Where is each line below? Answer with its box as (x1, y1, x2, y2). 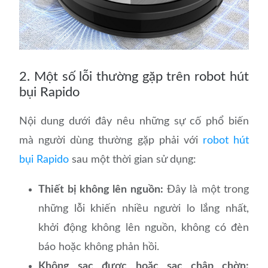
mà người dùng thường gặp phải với (19, 135, 203, 146)
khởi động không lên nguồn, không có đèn (38, 222, 249, 233)
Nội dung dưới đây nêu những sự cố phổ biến (19, 115, 249, 127)
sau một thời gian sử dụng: (69, 154, 197, 165)
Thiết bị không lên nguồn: (38, 184, 163, 195)
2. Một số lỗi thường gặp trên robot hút (19, 69, 249, 83)
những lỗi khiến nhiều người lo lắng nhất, (38, 203, 249, 214)
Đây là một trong (163, 184, 249, 195)
